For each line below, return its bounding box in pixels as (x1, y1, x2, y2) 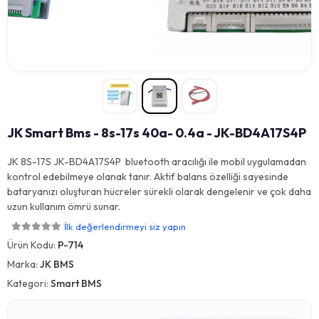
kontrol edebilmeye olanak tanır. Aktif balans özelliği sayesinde (7, 170, 288, 183)
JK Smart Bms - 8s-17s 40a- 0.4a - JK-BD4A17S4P (7, 125, 306, 141)
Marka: (7, 258, 40, 271)
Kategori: (7, 277, 51, 290)
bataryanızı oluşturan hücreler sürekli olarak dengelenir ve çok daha (7, 185, 311, 198)
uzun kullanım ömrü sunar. (7, 200, 120, 213)
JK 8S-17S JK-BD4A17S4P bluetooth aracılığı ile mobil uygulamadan (7, 155, 306, 168)
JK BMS (40, 258, 74, 271)
